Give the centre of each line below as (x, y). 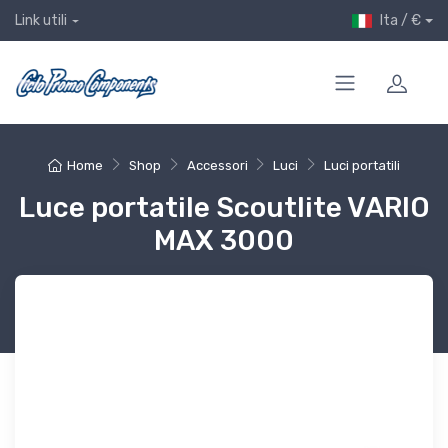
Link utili (41, 21)
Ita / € (400, 20)
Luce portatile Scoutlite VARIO (224, 208)
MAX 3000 (224, 241)
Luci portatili (361, 166)
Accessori (217, 166)
